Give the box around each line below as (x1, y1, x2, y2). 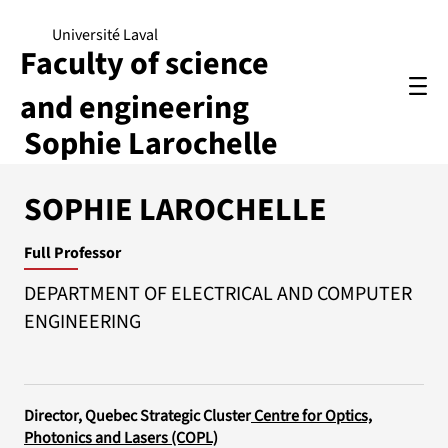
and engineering (20, 84, 249, 131)
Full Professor (24, 242, 121, 264)
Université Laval (51, 24, 158, 46)
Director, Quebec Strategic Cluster (24, 405, 252, 427)
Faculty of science (20, 40, 269, 87)
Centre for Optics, (251, 405, 373, 427)
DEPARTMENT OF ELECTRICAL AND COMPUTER (24, 280, 412, 308)
